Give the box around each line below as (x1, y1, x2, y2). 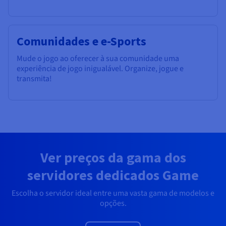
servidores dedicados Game (27, 165, 199, 184)
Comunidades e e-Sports (17, 33, 146, 49)
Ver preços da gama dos (40, 148, 186, 166)
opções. (99, 197, 127, 209)
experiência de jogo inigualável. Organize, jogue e (17, 63, 184, 74)
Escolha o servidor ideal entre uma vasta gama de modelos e (12, 187, 214, 199)
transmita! (17, 73, 52, 84)
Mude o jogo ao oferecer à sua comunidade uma (17, 52, 179, 64)
